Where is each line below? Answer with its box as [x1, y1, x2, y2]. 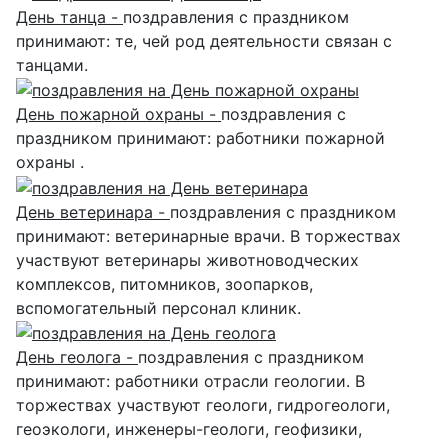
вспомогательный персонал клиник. [16, 297, 301, 318]
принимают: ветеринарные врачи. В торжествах [16, 225, 401, 246]
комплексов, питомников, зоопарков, [16, 273, 313, 294]
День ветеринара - [16, 201, 170, 222]
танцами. [16, 54, 88, 75]
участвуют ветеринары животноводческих [16, 249, 359, 270]
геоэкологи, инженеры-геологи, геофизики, [16, 419, 362, 440]
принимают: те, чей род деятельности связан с [16, 30, 392, 51]
